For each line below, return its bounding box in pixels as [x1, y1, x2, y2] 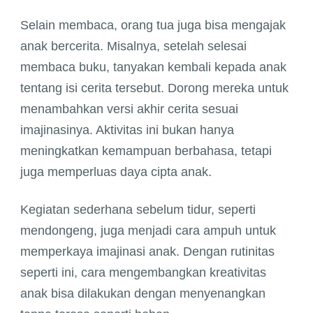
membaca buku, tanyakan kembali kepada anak [20, 60, 286, 75]
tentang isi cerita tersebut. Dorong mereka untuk [20, 81, 289, 96]
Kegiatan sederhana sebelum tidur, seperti [20, 203, 256, 217]
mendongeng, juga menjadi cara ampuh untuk [20, 224, 276, 238]
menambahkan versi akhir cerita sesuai [20, 102, 238, 117]
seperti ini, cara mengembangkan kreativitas [20, 265, 266, 280]
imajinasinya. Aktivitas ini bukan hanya [20, 123, 234, 138]
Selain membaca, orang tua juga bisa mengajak [20, 18, 286, 33]
